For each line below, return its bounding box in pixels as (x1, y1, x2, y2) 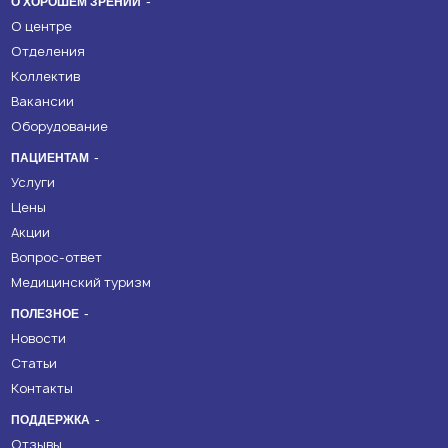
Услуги (10, 174, 55, 192)
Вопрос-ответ (10, 249, 102, 267)
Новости (10, 330, 66, 348)
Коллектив (10, 68, 80, 86)
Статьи (10, 355, 57, 373)
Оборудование (10, 118, 108, 136)
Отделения (10, 43, 85, 61)
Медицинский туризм (10, 274, 151, 292)
